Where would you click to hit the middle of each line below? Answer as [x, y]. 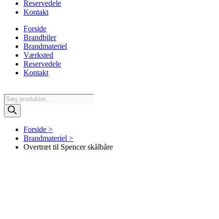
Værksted [38, 55]
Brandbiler [40, 37]
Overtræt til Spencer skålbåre [68, 147]
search [13, 106]
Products [17, 98]
